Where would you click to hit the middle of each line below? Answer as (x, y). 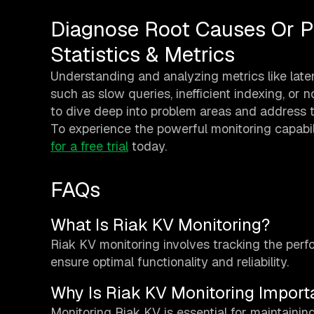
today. (148, 146)
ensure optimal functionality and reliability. (170, 262)
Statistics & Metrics (143, 55)
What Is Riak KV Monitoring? (160, 225)
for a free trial (89, 146)
